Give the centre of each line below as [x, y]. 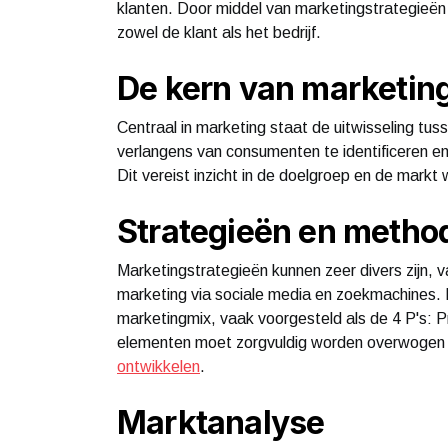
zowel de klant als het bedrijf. [219, 32]
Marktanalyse [221, 422]
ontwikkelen [158, 366]
